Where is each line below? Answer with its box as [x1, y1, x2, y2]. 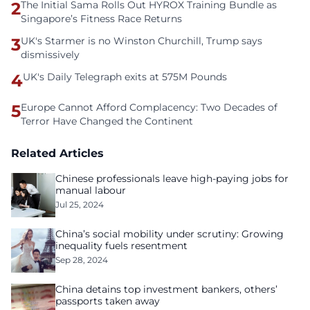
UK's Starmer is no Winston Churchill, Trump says [21, 35, 262, 47]
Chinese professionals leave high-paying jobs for [55, 172, 289, 185]
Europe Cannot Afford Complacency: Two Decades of [21, 101, 277, 113]
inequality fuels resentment [55, 239, 188, 252]
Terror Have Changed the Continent [21, 115, 193, 127]
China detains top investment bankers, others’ [55, 283, 277, 295]
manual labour [55, 184, 126, 197]
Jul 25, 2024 [55, 199, 104, 210]
